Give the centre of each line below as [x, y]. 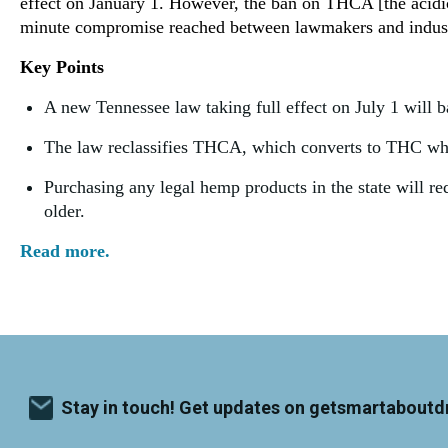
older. [64, 211]
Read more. [65, 251]
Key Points [62, 67]
